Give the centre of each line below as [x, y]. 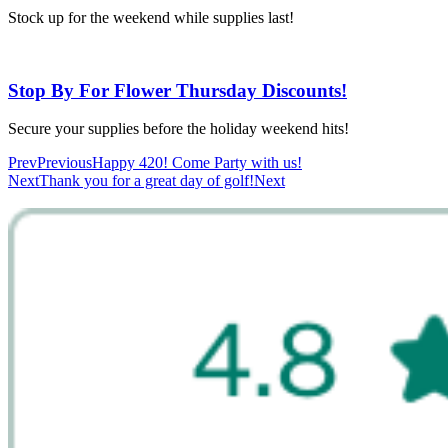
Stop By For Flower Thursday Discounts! [177, 90]
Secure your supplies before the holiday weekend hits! [178, 129]
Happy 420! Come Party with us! [197, 163]
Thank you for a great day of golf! [146, 181]
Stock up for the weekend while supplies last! [151, 17]
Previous [64, 163]
